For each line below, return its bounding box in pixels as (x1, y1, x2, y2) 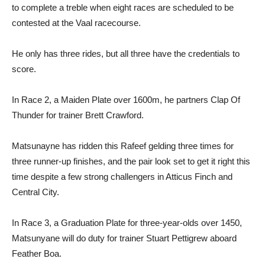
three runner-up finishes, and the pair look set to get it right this (12, 156, 250, 167)
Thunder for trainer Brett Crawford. (12, 110, 144, 121)
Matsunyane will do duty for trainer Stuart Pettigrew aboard (12, 233, 237, 244)
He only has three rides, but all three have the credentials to (12, 49, 240, 59)
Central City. (12, 187, 59, 198)
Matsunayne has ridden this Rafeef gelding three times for (12, 141, 234, 151)
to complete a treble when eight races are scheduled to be (12, 2, 234, 13)
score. (12, 64, 36, 75)
